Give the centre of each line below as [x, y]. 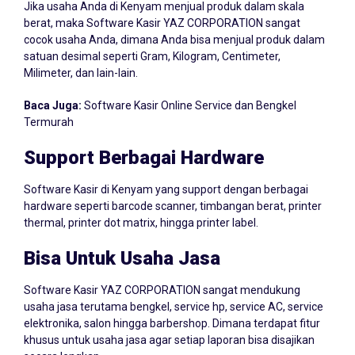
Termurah [49, 107]
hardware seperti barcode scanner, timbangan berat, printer [173, 191]
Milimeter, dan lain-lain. [81, 57]
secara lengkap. [63, 341]
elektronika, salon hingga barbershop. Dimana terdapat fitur [172, 308]
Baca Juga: [54, 90]
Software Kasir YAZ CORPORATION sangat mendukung [162, 275]
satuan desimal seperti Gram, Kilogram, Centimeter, [152, 41]
